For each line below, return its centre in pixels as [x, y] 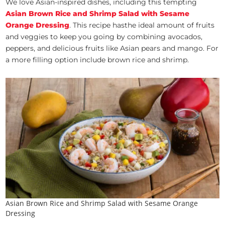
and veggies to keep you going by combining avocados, [104, 37]
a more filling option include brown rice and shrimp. [97, 60]
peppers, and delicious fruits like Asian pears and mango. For [112, 48]
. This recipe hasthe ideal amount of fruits [142, 25]
